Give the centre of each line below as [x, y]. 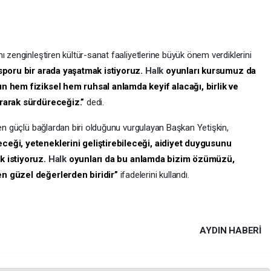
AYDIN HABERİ [230, 230]
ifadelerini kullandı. [153, 175]
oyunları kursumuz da [211, 70]
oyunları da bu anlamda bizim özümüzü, [152, 159]
